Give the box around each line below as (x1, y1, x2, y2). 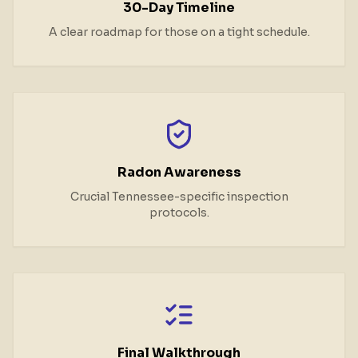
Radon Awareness (117, 164, 241, 181)
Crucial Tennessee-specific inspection (70, 189, 288, 204)
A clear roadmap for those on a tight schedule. (48, 25, 310, 39)
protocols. (149, 205, 209, 220)
